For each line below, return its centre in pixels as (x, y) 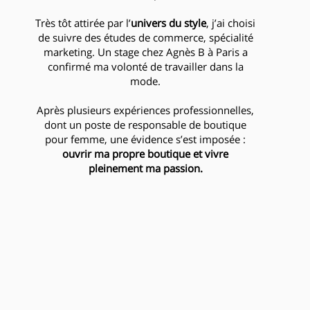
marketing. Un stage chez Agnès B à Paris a (145, 52)
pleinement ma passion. (145, 168)
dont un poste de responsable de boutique (146, 124)
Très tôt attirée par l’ (83, 22)
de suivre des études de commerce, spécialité (145, 37)
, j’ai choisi (231, 22)
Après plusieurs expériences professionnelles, (146, 110)
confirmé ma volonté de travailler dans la (145, 66)
